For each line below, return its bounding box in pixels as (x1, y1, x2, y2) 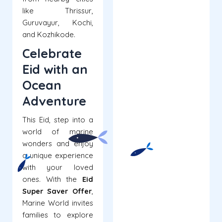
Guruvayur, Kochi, (22, 18, 93, 28)
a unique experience (22, 151, 93, 161)
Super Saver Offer (22, 186, 92, 196)
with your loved (22, 163, 93, 172)
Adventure (22, 93, 86, 109)
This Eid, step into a (22, 115, 93, 125)
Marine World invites (22, 198, 93, 208)
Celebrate (22, 46, 82, 61)
